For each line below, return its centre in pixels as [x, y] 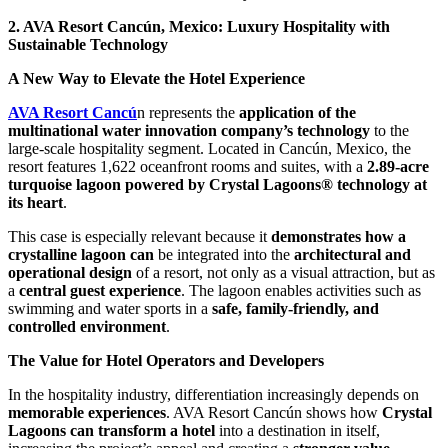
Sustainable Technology [88, 45]
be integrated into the [224, 255]
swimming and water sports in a [110, 309]
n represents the [188, 113]
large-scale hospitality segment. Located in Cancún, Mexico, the [209, 149]
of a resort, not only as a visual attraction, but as [283, 273]
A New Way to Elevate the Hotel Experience [156, 79]
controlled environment [87, 327]
